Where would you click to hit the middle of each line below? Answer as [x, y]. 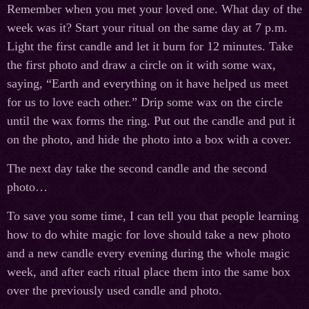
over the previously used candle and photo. [114, 291]
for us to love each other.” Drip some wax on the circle [145, 102]
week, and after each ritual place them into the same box [149, 272]
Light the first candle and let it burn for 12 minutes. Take [150, 47]
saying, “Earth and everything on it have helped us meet [148, 84]
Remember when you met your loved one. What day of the [154, 9]
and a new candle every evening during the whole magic [148, 253]
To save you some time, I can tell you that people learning [153, 216]
